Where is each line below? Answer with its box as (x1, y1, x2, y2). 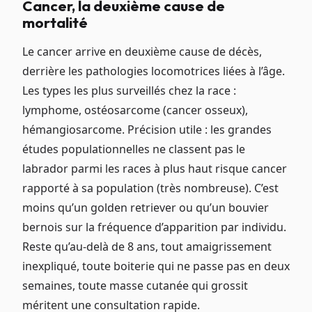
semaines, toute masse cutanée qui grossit (22, 277, 248, 293)
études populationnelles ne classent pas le (22, 141, 245, 157)
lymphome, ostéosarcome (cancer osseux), (22, 102, 248, 118)
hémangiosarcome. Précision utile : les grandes (22, 121, 272, 137)
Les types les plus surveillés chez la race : (22, 82, 236, 98)
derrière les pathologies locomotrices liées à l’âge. (22, 63, 285, 79)
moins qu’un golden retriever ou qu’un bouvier (22, 199, 269, 215)
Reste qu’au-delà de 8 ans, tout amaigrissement (22, 238, 272, 254)
